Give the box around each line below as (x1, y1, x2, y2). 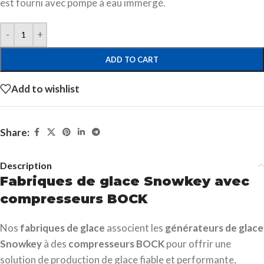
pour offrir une (164, 237, 231, 250)
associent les (105, 221, 165, 234)
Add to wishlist (11, 82, 80, 95)
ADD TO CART (105, 54, 159, 64)
